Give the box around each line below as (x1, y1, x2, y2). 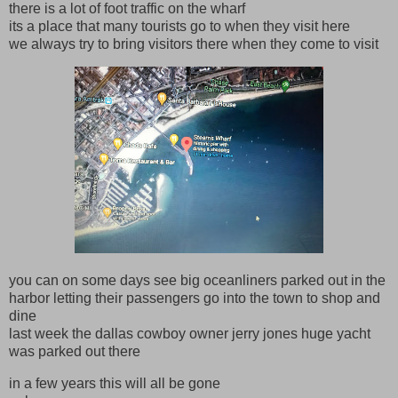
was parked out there (9, 344, 140, 360)
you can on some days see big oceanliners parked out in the (9, 273, 386, 289)
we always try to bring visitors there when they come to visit (9, 36, 378, 52)
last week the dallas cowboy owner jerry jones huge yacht (9, 326, 370, 342)
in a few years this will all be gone (9, 376, 220, 392)
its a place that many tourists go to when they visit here (9, 18, 350, 34)
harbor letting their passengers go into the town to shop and (9, 291, 380, 306)
